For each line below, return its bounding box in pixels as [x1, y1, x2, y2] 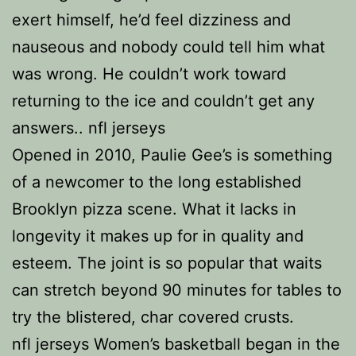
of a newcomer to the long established [12, 172, 301, 192]
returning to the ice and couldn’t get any [12, 91, 315, 110]
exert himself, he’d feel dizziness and [12, 10, 291, 29]
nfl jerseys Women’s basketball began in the [12, 335, 340, 354]
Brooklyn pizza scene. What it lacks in [12, 199, 296, 219]
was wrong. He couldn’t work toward [12, 64, 286, 83]
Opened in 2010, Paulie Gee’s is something [12, 145, 332, 164]
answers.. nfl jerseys [12, 118, 165, 137]
